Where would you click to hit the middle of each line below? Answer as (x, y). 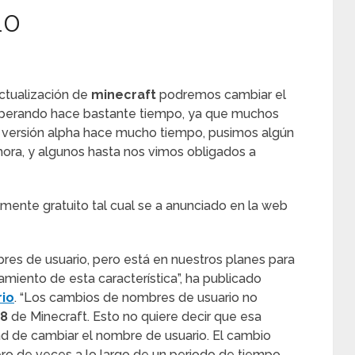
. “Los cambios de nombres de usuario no (136, 298)
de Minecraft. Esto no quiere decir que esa (135, 317)
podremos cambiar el (221, 95)
